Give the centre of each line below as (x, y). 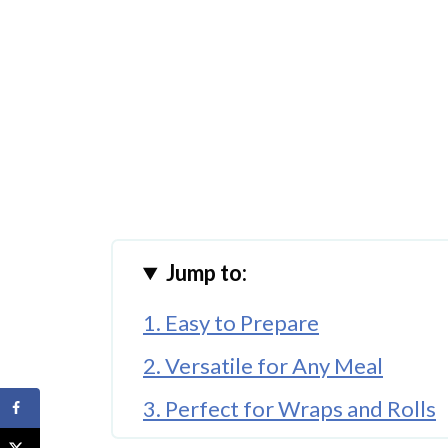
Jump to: (207, 273)
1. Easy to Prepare (231, 323)
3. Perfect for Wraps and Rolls (289, 409)
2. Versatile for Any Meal (263, 366)
